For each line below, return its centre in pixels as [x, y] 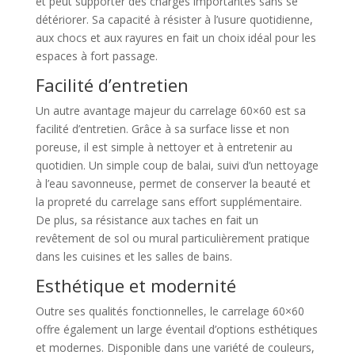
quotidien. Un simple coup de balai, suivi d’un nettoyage [177, 166]
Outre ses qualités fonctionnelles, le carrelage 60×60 [170, 311]
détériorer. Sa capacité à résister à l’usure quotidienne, [174, 20]
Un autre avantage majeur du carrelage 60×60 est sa [170, 111]
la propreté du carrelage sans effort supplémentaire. [168, 202]
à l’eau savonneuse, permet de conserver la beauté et [173, 184]
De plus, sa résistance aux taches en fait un [147, 220]
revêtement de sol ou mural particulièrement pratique [172, 239]
